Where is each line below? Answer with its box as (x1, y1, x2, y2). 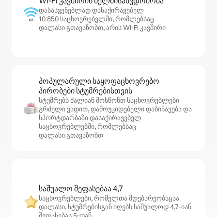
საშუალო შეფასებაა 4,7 (39, 184, 123, 194)
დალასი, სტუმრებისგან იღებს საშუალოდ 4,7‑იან (39, 202, 191, 211)
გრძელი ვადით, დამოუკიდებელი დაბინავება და (39, 105, 192, 113)
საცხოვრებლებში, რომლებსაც (39, 122, 136, 131)
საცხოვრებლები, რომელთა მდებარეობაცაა (39, 194, 179, 202)
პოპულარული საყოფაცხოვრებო (39, 76, 159, 86)
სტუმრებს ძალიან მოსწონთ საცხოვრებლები (39, 96, 179, 105)
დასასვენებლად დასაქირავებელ (39, 6, 144, 15)
